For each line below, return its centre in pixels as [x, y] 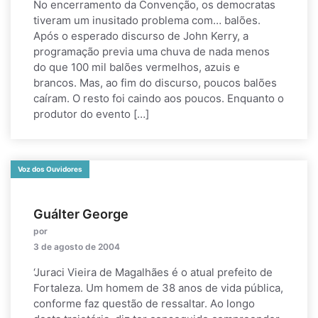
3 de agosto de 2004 [77, 247]
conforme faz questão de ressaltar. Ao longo [144, 303]
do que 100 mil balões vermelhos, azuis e [137, 67]
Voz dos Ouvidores [50, 169]
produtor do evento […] [91, 114]
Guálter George [81, 214]
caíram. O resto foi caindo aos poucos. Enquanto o [159, 98]
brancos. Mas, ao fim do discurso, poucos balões [155, 83]
